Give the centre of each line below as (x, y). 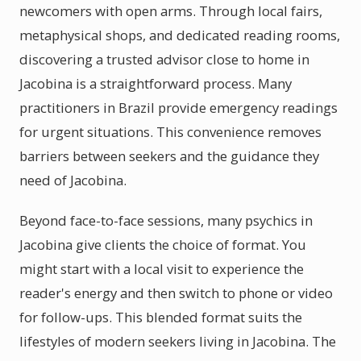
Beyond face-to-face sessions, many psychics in (166, 220)
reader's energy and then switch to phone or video (176, 293)
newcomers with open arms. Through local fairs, (171, 11)
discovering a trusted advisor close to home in (164, 59)
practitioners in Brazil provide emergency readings (178, 108)
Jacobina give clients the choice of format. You (163, 245)
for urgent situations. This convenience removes (170, 132)
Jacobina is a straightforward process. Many (156, 83)
